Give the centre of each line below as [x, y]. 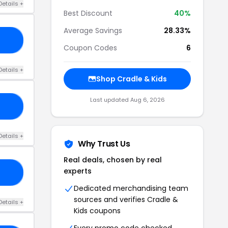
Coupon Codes [90, 48]
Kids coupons [97, 211]
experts [78, 171]
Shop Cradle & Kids [131, 79]
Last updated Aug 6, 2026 [127, 100]
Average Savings [93, 31]
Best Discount [88, 13]
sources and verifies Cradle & [126, 199]
